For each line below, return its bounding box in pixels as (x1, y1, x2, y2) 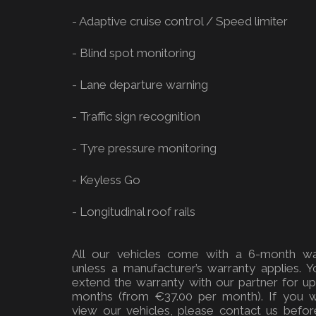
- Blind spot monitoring (72, 46, 196, 60)
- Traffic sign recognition (72, 109, 201, 123)
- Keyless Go (72, 173, 141, 187)
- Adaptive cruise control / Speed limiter (72, 14, 288, 28)
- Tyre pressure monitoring (72, 141, 217, 155)
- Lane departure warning (72, 78, 209, 92)
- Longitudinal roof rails (72, 205, 196, 219)
